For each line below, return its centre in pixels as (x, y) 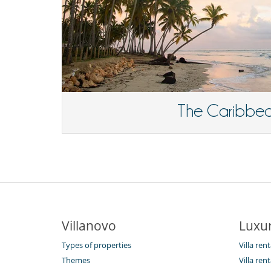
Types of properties (96, 245)
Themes (76, 260)
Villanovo (89, 226)
